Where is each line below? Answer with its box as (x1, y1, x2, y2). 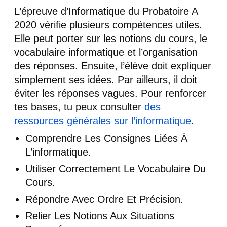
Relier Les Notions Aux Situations (25, 210, 174, 222)
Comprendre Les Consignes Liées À (25, 133, 187, 144)
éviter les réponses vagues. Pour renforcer (14, 88, 206, 99)
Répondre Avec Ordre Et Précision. (25, 194, 183, 205)
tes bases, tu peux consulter (14, 101, 144, 113)
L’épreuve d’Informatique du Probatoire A (14, 6, 198, 17)
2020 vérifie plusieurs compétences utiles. (14, 19, 202, 31)
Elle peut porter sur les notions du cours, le (14, 33, 207, 45)
